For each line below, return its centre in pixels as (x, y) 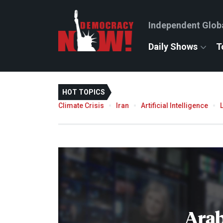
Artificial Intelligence (174, 105)
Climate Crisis (81, 105)
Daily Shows (173, 47)
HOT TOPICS (84, 92)
